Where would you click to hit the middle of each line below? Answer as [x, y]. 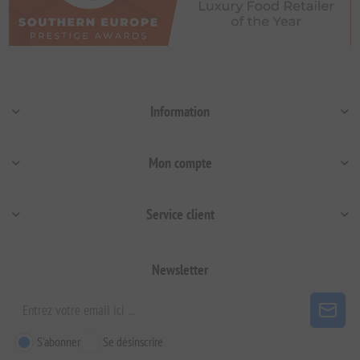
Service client [180, 215]
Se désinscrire [133, 342]
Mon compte [180, 163]
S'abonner [59, 342]
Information [180, 112]
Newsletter [180, 270]
